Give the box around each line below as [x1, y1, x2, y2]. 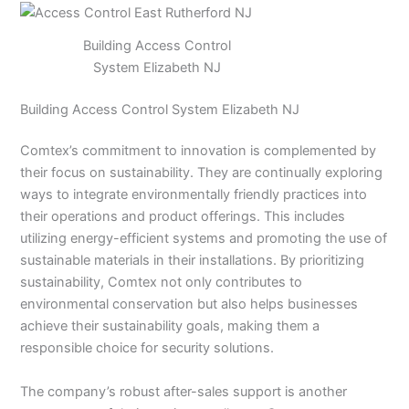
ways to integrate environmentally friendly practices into [20, 186, 368, 204]
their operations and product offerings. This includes [20, 208, 346, 225]
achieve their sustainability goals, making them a [20, 318, 320, 335]
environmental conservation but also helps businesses [20, 296, 359, 313]
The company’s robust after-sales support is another [20, 383, 348, 400]
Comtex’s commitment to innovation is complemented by [20, 142, 377, 160]
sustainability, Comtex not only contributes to [20, 274, 303, 291]
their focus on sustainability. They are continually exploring [20, 164, 383, 182]
